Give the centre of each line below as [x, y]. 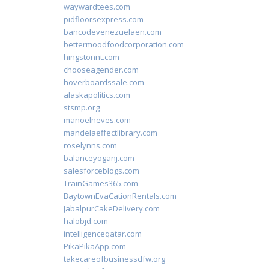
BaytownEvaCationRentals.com [120, 196]
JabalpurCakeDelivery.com [112, 208]
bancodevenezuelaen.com [113, 32]
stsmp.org [82, 107]
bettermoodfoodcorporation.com [124, 44]
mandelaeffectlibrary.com [110, 133]
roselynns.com [90, 145]
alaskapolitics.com [97, 95]
